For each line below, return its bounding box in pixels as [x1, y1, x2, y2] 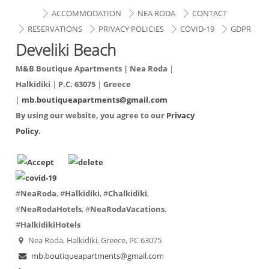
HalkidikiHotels [20, 219, 81, 231]
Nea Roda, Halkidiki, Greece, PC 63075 [28, 235, 162, 246]
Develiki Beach [16, 39, 116, 61]
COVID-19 [180, 23, 214, 35]
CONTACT [192, 8, 227, 19]
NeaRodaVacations [90, 204, 165, 215]
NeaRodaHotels [20, 204, 82, 215]
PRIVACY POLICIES [98, 23, 164, 35]
